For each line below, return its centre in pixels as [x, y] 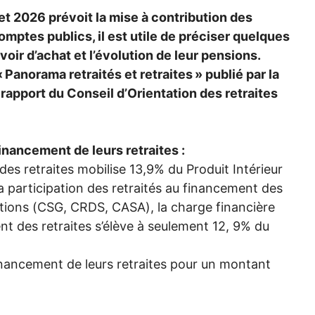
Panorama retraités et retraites [99, 74]
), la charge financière [210, 207]
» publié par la [237, 74]
